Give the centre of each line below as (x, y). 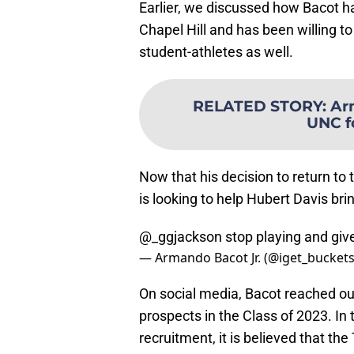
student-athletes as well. (216, 52)
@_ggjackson (181, 237)
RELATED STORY (257, 106)
